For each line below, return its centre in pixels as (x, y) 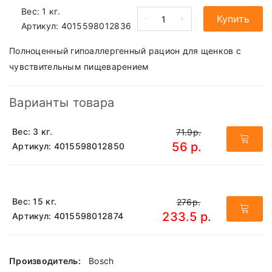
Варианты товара (62, 103)
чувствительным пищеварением (79, 67)
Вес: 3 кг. (32, 132)
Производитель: (46, 261)
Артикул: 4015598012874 (68, 216)
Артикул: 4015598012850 (69, 146)
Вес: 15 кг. (35, 202)
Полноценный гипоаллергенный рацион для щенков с (125, 51)
